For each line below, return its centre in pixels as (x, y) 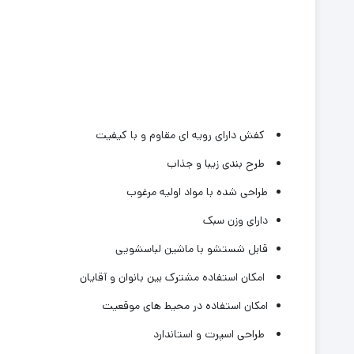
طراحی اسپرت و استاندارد (211, 335)
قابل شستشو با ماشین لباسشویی (192, 249)
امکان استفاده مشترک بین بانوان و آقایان (174, 278)
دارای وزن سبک (236, 221)
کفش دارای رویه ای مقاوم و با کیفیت (182, 136)
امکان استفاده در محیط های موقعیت (185, 306)
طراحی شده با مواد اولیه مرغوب (198, 192)
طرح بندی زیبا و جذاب (218, 164)
